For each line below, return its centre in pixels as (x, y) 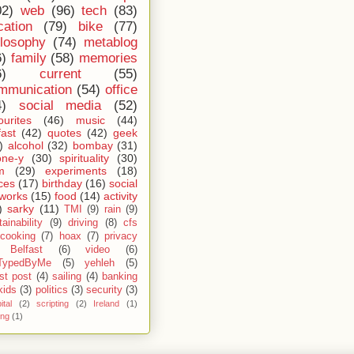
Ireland (107, 303)
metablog (111, 42)
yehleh (100, 263)
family (28, 58)
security (104, 290)
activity (121, 196)
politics (51, 290)
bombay (92, 145)
